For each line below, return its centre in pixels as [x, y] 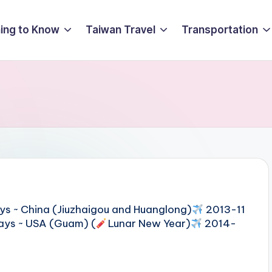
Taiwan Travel [121, 30]
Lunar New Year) [149, 223]
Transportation [220, 30]
